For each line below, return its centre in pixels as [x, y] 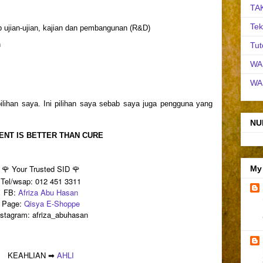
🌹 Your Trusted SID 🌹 [41, 169]
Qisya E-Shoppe [52, 204]
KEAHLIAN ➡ [32, 255]
